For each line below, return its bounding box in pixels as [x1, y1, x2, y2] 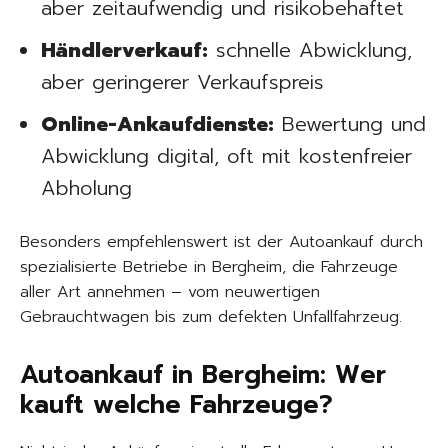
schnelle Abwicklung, [208, 35, 412, 65]
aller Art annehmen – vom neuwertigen [20, 280, 320, 304]
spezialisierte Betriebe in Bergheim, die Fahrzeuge [20, 255, 398, 279]
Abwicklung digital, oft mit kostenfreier [41, 141, 412, 171]
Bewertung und [274, 109, 426, 139]
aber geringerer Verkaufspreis [41, 67, 324, 97]
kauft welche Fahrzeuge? [20, 386, 333, 424]
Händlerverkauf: [41, 35, 208, 65]
